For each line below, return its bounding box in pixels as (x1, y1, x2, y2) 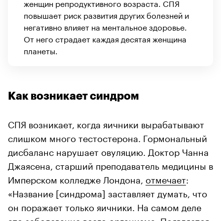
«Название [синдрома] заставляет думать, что (8, 185, 207, 199)
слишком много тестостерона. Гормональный (8, 130, 207, 144)
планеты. (24, 43, 58, 56)
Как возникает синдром (8, 90, 139, 102)
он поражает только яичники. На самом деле (8, 199, 201, 213)
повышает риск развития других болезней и (24, 8, 189, 21)
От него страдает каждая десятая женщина (24, 32, 186, 44)
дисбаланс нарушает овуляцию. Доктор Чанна (8, 144, 209, 158)
